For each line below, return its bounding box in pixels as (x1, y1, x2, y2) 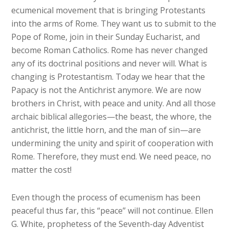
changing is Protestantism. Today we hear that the (11, 71, 205, 83)
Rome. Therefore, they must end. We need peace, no (11, 151, 212, 163)
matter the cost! (11, 164, 72, 176)
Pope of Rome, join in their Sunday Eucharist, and (11, 31, 200, 43)
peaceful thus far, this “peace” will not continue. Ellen (11, 205, 214, 217)
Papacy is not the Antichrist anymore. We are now (11, 84, 201, 96)
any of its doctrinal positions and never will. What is (11, 58, 208, 70)
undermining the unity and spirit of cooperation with (11, 138, 214, 149)
